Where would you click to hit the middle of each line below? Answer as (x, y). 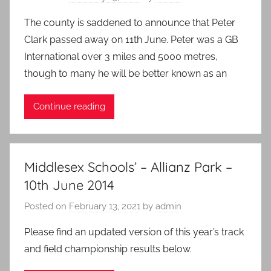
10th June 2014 (69, 185)
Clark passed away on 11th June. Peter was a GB (131, 39)
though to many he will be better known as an (126, 73)
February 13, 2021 (105, 207)
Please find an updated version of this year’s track (134, 232)
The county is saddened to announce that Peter (130, 22)
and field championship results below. (108, 249)
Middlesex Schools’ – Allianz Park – (128, 167)
